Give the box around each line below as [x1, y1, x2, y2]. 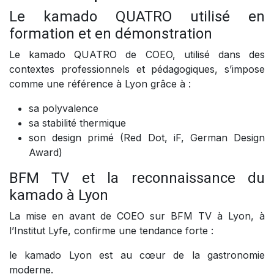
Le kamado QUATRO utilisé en [9, 8, 265, 26]
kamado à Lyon [9, 187, 108, 204]
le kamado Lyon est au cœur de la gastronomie [9, 249, 265, 262]
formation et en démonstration [9, 25, 212, 43]
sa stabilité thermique [29, 117, 126, 130]
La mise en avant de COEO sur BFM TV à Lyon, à [9, 210, 265, 223]
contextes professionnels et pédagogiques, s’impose [9, 63, 265, 76]
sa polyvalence [29, 102, 98, 115]
